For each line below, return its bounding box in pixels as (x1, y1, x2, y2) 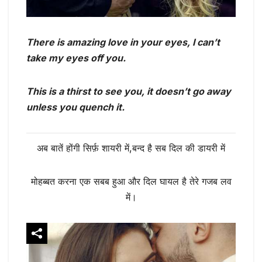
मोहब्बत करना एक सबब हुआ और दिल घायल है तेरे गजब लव (30, 175, 232, 188)
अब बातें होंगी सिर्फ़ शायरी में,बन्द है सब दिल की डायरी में (37, 142, 225, 154)
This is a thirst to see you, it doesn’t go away (26, 85, 231, 97)
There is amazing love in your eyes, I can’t (26, 36, 220, 48)
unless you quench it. (26, 101, 125, 113)
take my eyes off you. (26, 51, 126, 64)
